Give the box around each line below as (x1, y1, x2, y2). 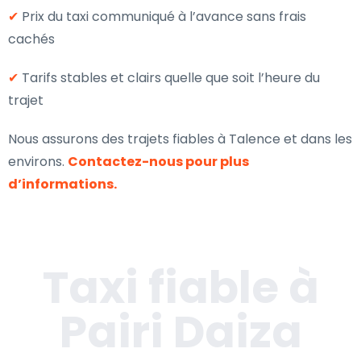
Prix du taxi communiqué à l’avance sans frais (19, 7, 306, 26)
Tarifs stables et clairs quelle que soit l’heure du (19, 68, 320, 87)
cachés (8, 30, 55, 48)
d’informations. (8, 175, 117, 193)
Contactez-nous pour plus (68, 152, 249, 171)
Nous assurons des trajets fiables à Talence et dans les (8, 130, 352, 148)
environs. (8, 152, 68, 171)
